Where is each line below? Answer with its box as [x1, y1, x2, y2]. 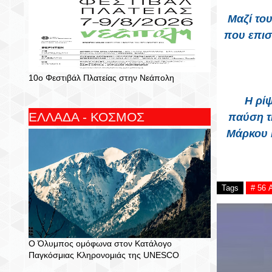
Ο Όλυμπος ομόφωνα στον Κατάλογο [29, 239, 172, 248]
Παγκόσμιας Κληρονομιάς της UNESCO [29, 250, 179, 260]
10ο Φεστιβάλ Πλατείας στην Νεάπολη [29, 73, 174, 83]
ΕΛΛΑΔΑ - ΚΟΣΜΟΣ [29, 110, 144, 124]
